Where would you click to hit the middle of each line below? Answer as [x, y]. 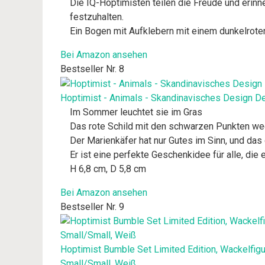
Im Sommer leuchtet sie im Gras [136, 112]
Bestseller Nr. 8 [92, 69]
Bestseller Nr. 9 [92, 206]
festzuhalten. [97, 17]
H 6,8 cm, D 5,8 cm [108, 169]
